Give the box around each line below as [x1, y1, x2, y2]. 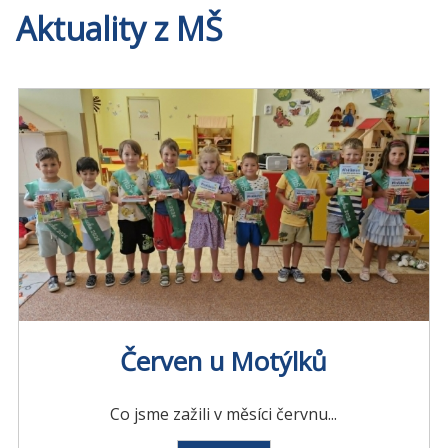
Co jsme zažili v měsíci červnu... [110, 403, 338, 426]
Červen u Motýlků [120, 343, 328, 379]
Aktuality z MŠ [16, 7, 223, 51]
